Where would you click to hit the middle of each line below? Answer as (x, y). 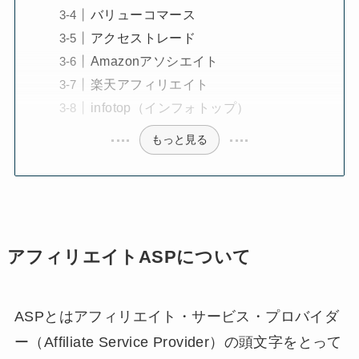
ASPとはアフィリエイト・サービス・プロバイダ (177, 317)
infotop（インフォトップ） (171, 107)
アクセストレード (150, 37)
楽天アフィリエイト (151, 84)
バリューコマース (143, 14)
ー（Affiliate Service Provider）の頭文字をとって (178, 343)
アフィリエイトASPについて (129, 258)
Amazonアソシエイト (163, 61)
